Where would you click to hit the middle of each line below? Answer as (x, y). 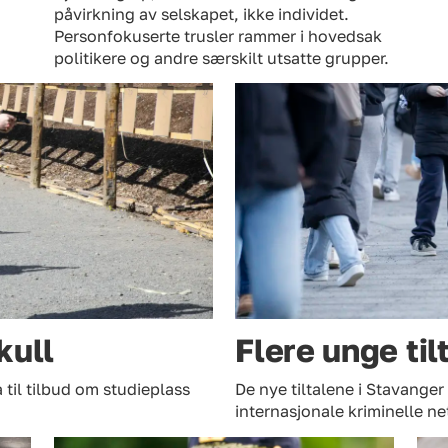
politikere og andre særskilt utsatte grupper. (221, 57)
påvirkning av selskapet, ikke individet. (201, 13)
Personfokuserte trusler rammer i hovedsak (217, 35)
